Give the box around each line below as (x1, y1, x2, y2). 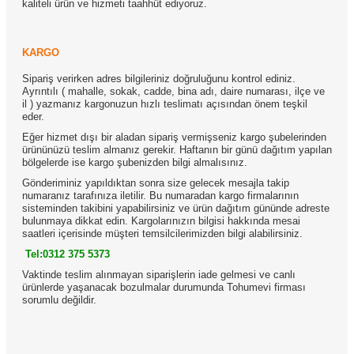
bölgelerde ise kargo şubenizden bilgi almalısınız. (22, 156, 247, 168)
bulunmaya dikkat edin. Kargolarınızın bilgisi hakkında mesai (22, 214, 300, 227)
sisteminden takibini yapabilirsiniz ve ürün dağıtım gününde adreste (22, 201, 330, 214)
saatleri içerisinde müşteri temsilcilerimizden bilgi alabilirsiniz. (22, 227, 303, 239)
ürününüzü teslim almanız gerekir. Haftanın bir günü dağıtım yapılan (22, 143, 332, 156)
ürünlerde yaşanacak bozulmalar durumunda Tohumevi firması (22, 281, 306, 293)
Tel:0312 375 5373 (25, 247, 110, 260)
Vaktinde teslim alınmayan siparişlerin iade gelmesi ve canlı (22, 268, 296, 281)
